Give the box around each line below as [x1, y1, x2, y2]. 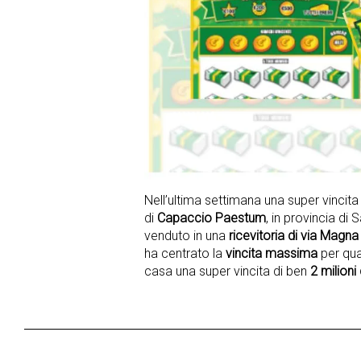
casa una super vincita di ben [144, 263, 310, 279]
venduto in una [144, 227, 229, 243]
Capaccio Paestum [157, 210, 266, 226]
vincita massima [226, 245, 317, 261]
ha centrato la [144, 245, 226, 261]
